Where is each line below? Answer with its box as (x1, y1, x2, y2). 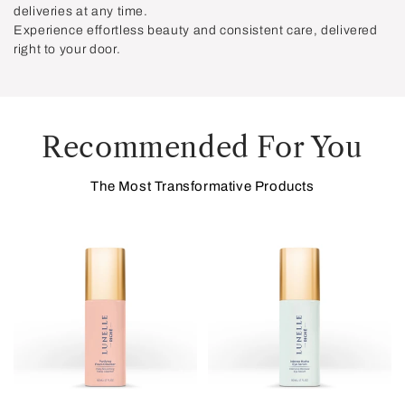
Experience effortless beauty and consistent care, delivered (14, 23, 378, 37)
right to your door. (14, 42, 121, 56)
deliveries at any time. (14, 4, 148, 18)
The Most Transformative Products (90, 179, 315, 194)
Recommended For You (42, 129, 363, 165)
